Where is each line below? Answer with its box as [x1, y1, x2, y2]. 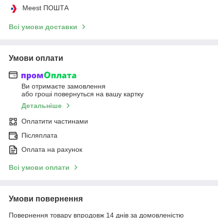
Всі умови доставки [9, 22, 77, 31]
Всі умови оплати [9, 163, 70, 172]
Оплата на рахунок [21, 145, 82, 154]
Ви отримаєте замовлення [21, 82, 106, 91]
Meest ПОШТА [22, 3, 69, 12]
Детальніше [21, 102, 62, 110]
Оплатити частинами [21, 117, 88, 126]
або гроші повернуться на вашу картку [21, 90, 144, 98]
